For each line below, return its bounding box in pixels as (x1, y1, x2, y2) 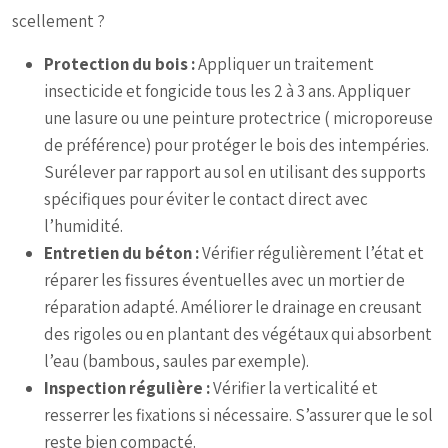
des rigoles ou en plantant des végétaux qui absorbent (44, 323, 432, 345)
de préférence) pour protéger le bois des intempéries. (44, 134, 429, 156)
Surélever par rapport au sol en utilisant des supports (44, 161, 426, 183)
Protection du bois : (44, 53, 198, 75)
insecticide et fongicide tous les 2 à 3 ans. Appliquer (44, 80, 410, 102)
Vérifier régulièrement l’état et (202, 242, 424, 264)
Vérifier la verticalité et (213, 377, 378, 399)
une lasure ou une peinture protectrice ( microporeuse (44, 107, 433, 129)
